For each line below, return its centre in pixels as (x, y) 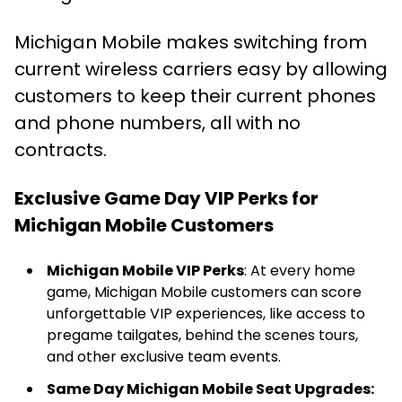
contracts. (61, 150)
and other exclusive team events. (164, 357)
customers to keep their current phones (195, 96)
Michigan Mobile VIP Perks (145, 271)
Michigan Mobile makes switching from (191, 42)
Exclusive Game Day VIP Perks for (166, 198)
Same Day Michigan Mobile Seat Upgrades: (210, 389)
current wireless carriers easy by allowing (201, 69)
